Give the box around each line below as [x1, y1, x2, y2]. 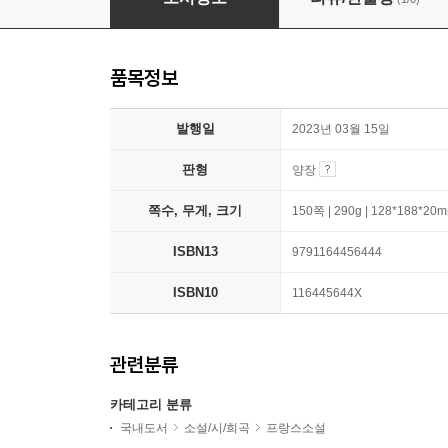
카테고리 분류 [110, 397, 192, 413]
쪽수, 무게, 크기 [148, 203, 242, 219]
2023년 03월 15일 [292, 122, 390, 137]
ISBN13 [172, 244, 218, 260]
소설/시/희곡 [184, 421, 250, 436]
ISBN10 [172, 285, 218, 301]
